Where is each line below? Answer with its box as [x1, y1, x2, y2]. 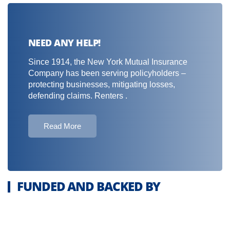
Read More [44, 122, 81, 130]
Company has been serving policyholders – [28, 69, 186, 78]
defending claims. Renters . [28, 91, 127, 100]
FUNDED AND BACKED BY [17, 178, 161, 195]
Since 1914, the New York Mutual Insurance [28, 57, 187, 66]
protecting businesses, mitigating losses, [28, 80, 175, 89]
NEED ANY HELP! [28, 36, 101, 49]
